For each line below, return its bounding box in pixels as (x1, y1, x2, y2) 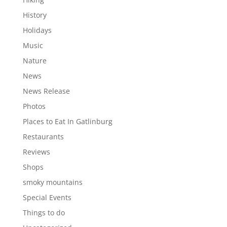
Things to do (22, 207, 65, 217)
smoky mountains (22, 177, 83, 187)
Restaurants (22, 131, 64, 141)
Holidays (22, 25, 52, 35)
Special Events (22, 192, 71, 202)
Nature (22, 55, 47, 65)
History (22, 10, 47, 20)
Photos (22, 101, 46, 111)
